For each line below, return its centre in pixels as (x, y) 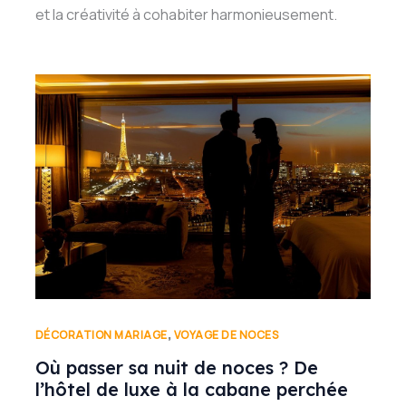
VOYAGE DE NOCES (226, 334)
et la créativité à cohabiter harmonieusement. (186, 15)
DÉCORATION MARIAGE (101, 334)
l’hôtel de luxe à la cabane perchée (191, 390)
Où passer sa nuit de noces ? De (176, 368)
